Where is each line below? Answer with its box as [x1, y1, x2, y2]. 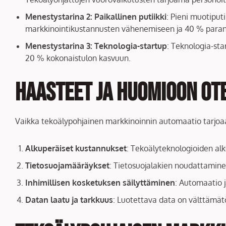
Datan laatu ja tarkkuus [25, 194, 113, 205]
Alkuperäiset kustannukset [25, 143, 127, 153]
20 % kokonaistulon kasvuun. [25, 52, 131, 63]
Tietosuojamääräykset [25, 160, 109, 171]
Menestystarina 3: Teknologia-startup [25, 40, 167, 51]
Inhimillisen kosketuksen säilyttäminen [25, 177, 175, 188]
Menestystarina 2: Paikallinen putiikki [25, 11, 166, 22]
